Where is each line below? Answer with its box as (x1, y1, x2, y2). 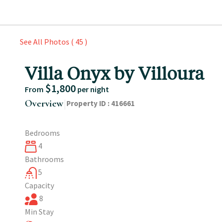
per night (77, 84, 109, 94)
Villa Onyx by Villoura (25, 61, 204, 84)
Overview (25, 97, 63, 110)
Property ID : (66, 98, 110, 108)
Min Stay (25, 206, 54, 217)
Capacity (25, 180, 54, 190)
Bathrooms (25, 154, 64, 164)
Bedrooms (25, 127, 60, 138)
